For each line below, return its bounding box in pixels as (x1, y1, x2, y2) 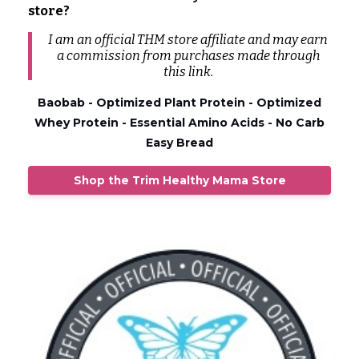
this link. (163, 64, 213, 80)
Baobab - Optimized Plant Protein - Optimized (38, 95, 321, 111)
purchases (173, 48, 235, 64)
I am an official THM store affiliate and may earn (48, 32, 328, 48)
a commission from (56, 48, 174, 64)
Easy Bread (146, 135, 213, 151)
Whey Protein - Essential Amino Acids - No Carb (34, 115, 325, 131)
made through (234, 48, 320, 64)
